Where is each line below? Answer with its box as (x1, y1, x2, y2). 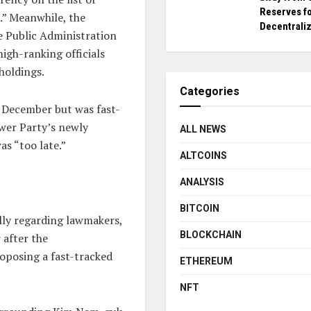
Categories (180, 84, 239, 98)
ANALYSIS (180, 176, 224, 187)
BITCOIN (180, 202, 219, 214)
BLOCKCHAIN (180, 228, 242, 240)
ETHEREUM (180, 255, 233, 267)
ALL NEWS (180, 123, 226, 135)
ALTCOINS (180, 149, 227, 161)
